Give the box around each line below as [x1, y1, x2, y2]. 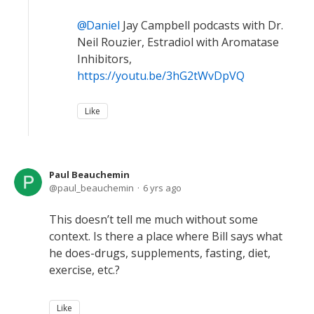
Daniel [86, 18, 120, 33]
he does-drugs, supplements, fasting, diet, [49, 245, 271, 261]
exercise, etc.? [49, 262, 120, 278]
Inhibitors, [77, 51, 132, 67]
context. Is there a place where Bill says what [49, 228, 282, 244]
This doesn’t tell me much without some [49, 212, 258, 227]
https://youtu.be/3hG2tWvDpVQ [77, 68, 245, 83]
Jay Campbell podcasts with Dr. [120, 18, 283, 33]
